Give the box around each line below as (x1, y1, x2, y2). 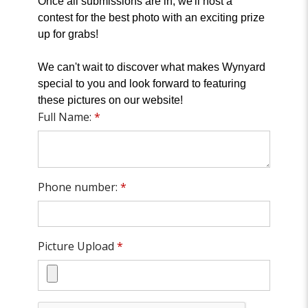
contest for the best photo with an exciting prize (38, 12, 265, 24)
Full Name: (38, 109, 95, 125)
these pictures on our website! (38, 94, 184, 107)
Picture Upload (38, 239, 118, 254)
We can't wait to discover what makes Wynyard (38, 61, 266, 74)
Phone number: (38, 179, 121, 195)
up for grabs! (38, 28, 99, 41)
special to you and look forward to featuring (38, 78, 247, 90)
